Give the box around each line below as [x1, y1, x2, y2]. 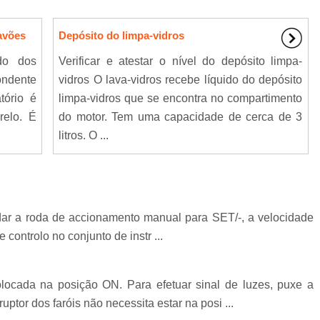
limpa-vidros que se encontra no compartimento [59, 92, 303, 105]
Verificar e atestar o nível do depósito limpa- [59, 55, 303, 68]
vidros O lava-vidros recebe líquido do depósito [59, 74, 303, 86]
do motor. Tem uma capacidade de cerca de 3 [59, 111, 303, 124]
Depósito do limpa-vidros [59, 29, 185, 42]
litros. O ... [59, 129, 109, 142]
